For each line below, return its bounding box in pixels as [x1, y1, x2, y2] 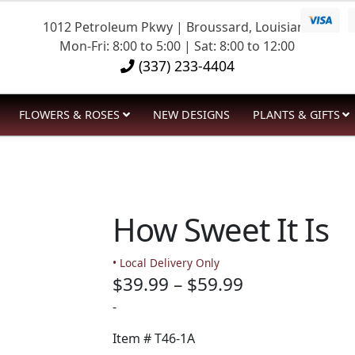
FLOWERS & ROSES [19, 106, 120, 122]
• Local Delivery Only [112, 255, 219, 271]
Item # [112, 330, 155, 348]
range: [242, 297, 297, 323]
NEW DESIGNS [152, 106, 230, 122]
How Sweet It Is [112, 208, 329, 252]
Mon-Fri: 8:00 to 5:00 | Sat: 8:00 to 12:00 [59, 36, 296, 55]
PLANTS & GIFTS [252, 106, 340, 122]
